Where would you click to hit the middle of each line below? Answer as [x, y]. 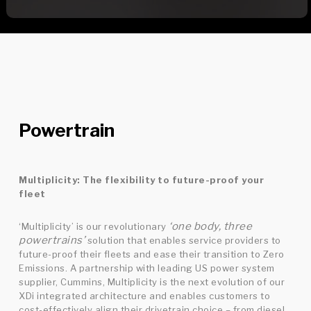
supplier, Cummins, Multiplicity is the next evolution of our [152, 281]
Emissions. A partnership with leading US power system [147, 268]
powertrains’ [52, 240]
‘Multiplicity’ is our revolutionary [94, 226]
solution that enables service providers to [183, 240]
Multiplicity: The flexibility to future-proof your [142, 179]
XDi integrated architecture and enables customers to [145, 295]
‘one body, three [211, 226]
